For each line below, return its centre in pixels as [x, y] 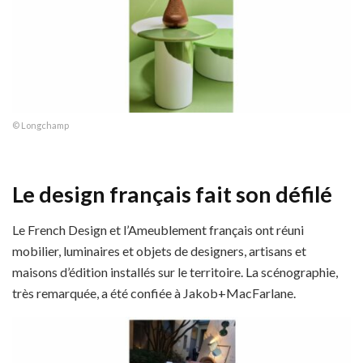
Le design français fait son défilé [172, 194]
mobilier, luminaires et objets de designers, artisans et [159, 251]
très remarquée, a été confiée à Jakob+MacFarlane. [154, 293]
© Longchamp [41, 125]
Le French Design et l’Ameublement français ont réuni [158, 230]
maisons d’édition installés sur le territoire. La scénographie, [175, 272]
